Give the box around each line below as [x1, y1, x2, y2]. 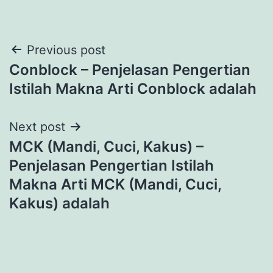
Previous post [27, 42, 105, 57]
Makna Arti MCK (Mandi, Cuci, [9, 175, 221, 193]
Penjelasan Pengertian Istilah [9, 156, 214, 174]
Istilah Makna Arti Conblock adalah [9, 79, 257, 97]
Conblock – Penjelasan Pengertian [9, 60, 250, 79]
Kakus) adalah [9, 194, 110, 212]
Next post [9, 119, 65, 134]
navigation [9, 67, 115, 94]
